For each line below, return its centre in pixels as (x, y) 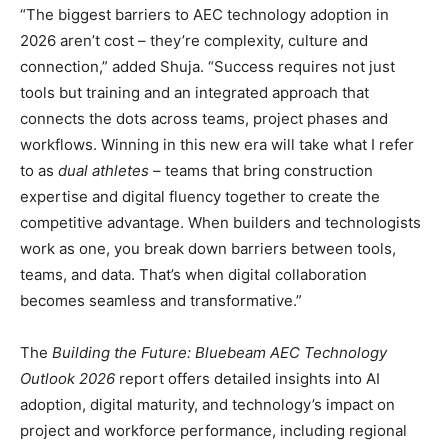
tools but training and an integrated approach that (194, 93)
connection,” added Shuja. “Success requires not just (207, 67)
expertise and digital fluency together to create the (200, 197)
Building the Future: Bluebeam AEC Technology (219, 353)
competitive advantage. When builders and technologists (220, 223)
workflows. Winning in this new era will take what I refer (217, 145)
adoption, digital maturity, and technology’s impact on (207, 405)
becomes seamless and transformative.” (163, 301)
